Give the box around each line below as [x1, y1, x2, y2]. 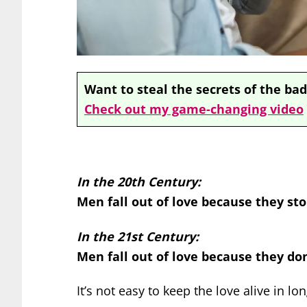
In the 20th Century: [77, 173, 201, 190]
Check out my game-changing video [84, 101, 304, 117]
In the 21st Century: [77, 228, 199, 245]
